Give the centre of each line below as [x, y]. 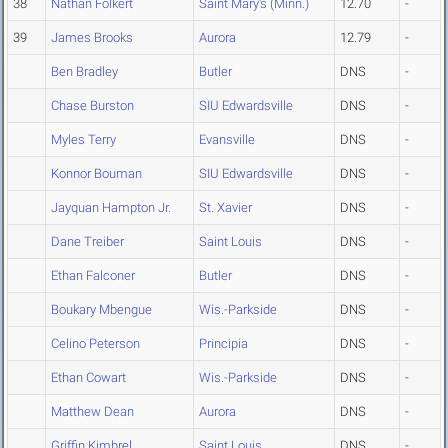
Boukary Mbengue [101, 310]
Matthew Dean [92, 412]
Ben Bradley [84, 72]
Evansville [227, 140]
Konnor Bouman [96, 174]
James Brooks [92, 38]
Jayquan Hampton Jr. [111, 208]
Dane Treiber [87, 242]
